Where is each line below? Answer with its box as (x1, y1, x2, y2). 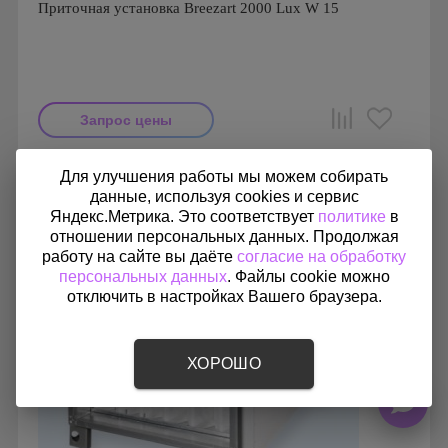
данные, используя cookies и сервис (89, 188, 359, 205)
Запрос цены (80, 112, 172, 128)
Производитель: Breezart (38, 160, 188, 175)
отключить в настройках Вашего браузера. (66, 288, 382, 305)
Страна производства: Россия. (38, 175, 223, 190)
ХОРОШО (187, 355, 261, 372)
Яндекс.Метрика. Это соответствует (49, 208, 318, 225)
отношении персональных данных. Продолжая (49, 228, 399, 245)
